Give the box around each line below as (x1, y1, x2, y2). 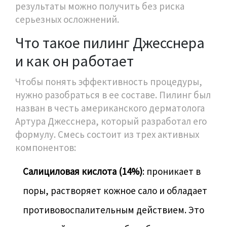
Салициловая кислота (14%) (23, 165, 142, 178)
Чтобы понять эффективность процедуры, (15, 75, 202, 88)
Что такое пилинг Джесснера (15, 33, 205, 53)
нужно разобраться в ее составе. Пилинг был (15, 89, 211, 101)
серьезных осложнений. (15, 13, 119, 26)
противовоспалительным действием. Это (23, 204, 204, 216)
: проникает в (142, 165, 201, 178)
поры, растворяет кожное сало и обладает (23, 184, 207, 197)
